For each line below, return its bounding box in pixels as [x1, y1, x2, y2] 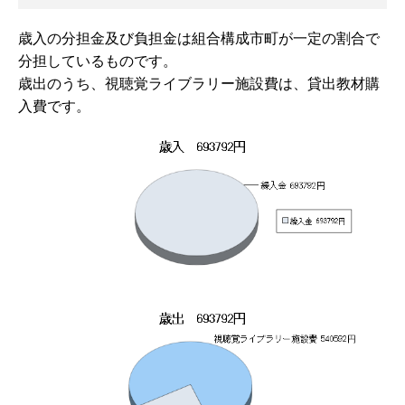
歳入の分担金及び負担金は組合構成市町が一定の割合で [18, 31, 380, 47]
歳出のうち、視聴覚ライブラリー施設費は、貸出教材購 [18, 76, 380, 92]
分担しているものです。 [18, 53, 177, 70]
